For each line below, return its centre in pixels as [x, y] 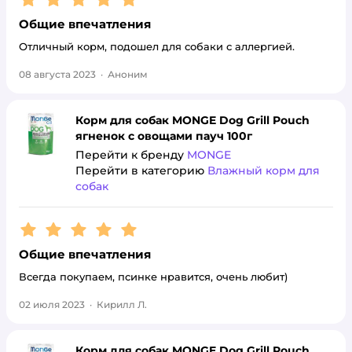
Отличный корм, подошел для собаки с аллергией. [157, 46]
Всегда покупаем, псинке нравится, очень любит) [153, 277]
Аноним [128, 74]
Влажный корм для [264, 170]
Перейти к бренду [131, 155]
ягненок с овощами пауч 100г [164, 136]
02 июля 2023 [52, 304]
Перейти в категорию [141, 170]
